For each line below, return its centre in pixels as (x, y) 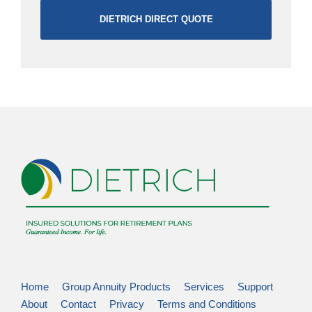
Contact (78, 304)
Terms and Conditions (207, 304)
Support (255, 286)
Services (204, 286)
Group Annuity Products (116, 286)
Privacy (127, 304)
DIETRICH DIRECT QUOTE (156, 19)
